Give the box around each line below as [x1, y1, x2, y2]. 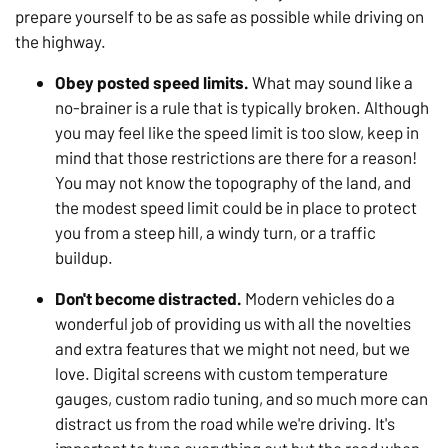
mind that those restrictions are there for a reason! [55, 147, 417, 168]
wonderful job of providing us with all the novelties [55, 313, 411, 334]
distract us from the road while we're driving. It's [55, 413, 395, 434]
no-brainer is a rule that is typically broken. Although [55, 97, 429, 118]
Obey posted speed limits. [55, 72, 249, 93]
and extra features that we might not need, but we [55, 338, 410, 359]
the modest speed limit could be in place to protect [55, 197, 417, 218]
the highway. [15, 31, 106, 52]
